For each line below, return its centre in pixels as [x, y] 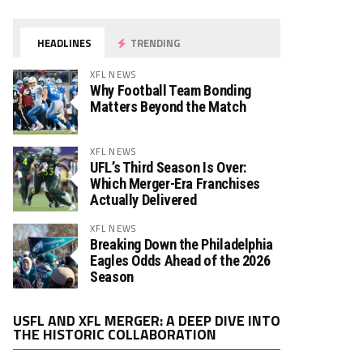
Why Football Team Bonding [171, 90]
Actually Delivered [143, 200]
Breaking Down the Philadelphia [181, 244]
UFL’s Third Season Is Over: [169, 167]
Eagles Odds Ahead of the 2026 [180, 261]
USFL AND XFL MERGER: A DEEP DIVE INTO [147, 320]
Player [297, 331]
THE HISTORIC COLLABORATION [115, 334]
